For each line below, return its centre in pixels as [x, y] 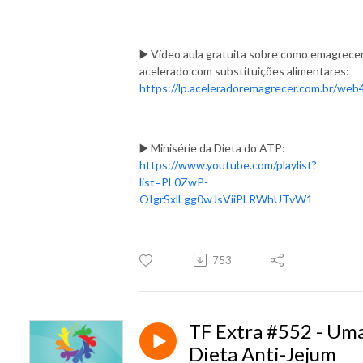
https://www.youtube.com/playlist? [228, 164]
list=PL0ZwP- [174, 181]
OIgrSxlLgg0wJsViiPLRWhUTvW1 [226, 199]
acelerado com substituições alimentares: [244, 70]
